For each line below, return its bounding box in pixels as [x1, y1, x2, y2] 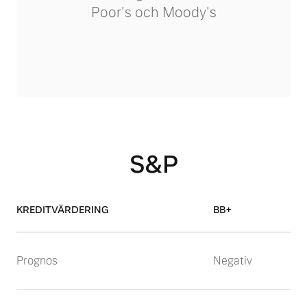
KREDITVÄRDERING [16, 204, 109, 216]
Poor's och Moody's [90, 3, 217, 21]
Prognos [16, 254, 58, 268]
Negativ [213, 254, 252, 268]
